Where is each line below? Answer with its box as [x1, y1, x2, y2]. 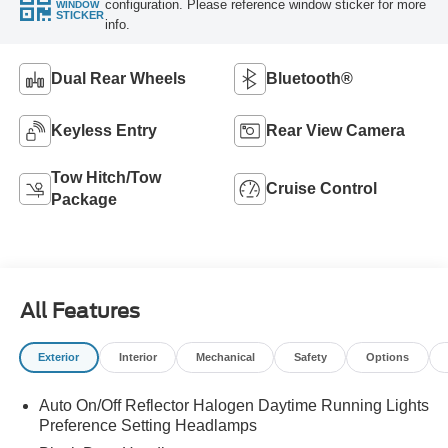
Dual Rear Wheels [50, 69, 186, 87]
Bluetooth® [266, 69, 353, 87]
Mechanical [195, 350, 255, 363]
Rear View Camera [266, 121, 405, 139]
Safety [293, 350, 327, 363]
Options [365, 350, 409, 363]
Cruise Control [266, 179, 377, 197]
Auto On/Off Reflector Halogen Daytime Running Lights [38, 396, 429, 414]
